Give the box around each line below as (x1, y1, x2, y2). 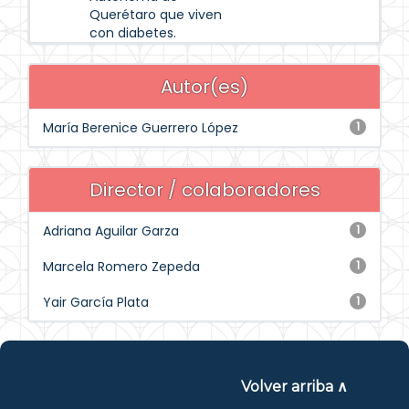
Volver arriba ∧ (240, 378, 348, 395)
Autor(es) (161, 74, 248, 100)
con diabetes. (89, 24, 176, 42)
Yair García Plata (43, 293, 149, 311)
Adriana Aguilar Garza (43, 222, 179, 240)
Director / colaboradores (89, 177, 320, 203)
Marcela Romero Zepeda (43, 257, 200, 276)
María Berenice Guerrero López (43, 119, 238, 137)
